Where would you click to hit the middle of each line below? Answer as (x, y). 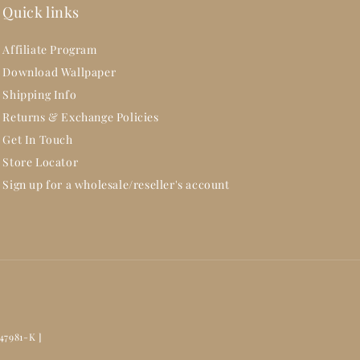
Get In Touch (38, 140)
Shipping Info (40, 95)
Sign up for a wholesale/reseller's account (116, 185)
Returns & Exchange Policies (81, 117)
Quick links (41, 12)
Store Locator (41, 162)
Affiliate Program (50, 50)
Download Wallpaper (59, 72)
